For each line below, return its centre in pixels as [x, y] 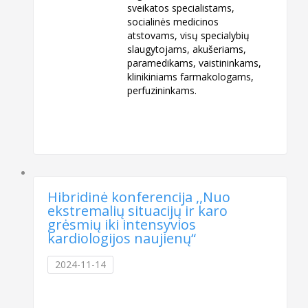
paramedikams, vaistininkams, [195, 63]
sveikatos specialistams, [183, 8]
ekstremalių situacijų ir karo [138, 211]
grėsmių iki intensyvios [122, 225]
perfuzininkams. [162, 91]
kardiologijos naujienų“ [122, 239]
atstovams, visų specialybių [189, 36]
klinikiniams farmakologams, [191, 77]
